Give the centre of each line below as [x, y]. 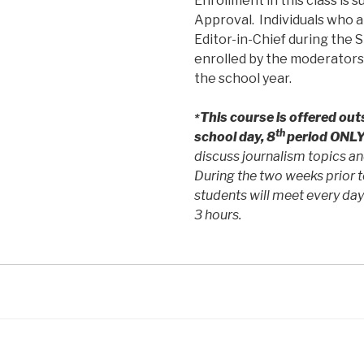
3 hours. [218, 214]
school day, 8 [235, 136]
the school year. [243, 78]
